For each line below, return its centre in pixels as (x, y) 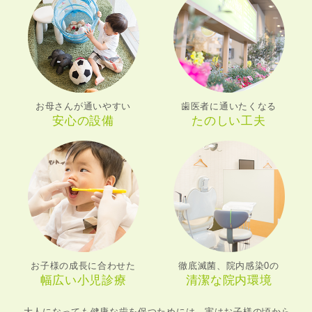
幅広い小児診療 (83, 281)
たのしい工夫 (229, 121)
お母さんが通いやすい (83, 106)
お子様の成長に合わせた (83, 266)
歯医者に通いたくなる (229, 107)
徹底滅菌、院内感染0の (229, 266)
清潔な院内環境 (229, 281)
